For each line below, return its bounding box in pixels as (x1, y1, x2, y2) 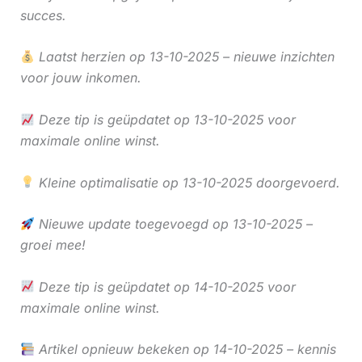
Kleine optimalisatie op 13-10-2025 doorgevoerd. (34, 174, 340, 191)
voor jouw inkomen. (19, 69, 141, 86)
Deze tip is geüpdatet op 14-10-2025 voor (34, 278, 296, 295)
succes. (19, 6, 66, 23)
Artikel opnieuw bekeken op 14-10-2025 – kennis (34, 341, 336, 358)
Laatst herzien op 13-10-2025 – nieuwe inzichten (34, 48, 335, 65)
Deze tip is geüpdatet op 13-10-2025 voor (34, 112, 296, 128)
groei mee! (19, 237, 86, 254)
